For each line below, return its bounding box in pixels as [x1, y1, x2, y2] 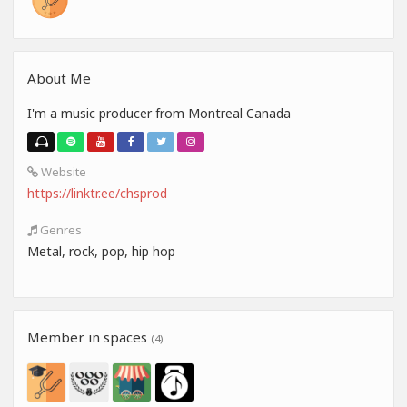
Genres [37, 222, 82, 239]
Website [38, 164, 86, 181]
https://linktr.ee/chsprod [27, 184, 167, 203]
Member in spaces [27, 328, 151, 347]
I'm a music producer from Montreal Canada [27, 104, 291, 123]
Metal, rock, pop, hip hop [27, 243, 175, 261]
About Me [27, 69, 91, 88]
